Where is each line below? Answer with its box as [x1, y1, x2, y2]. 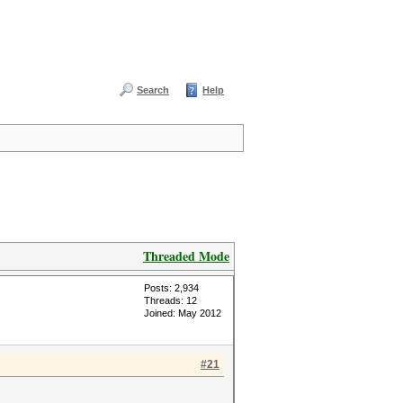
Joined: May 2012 [144, 308, 221, 318]
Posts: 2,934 [144, 282, 199, 293]
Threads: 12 [144, 295, 197, 306]
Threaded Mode [143, 246, 229, 265]
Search [137, 85, 169, 95]
